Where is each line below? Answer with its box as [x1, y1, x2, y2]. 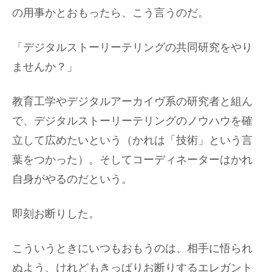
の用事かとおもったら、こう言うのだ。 [12, 6, 209, 19]
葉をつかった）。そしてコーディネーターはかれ [12, 153, 253, 166]
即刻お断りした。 [12, 208, 100, 220]
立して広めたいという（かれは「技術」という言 [12, 134, 253, 146]
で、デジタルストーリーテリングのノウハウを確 [12, 114, 253, 127]
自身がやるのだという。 [12, 172, 132, 185]
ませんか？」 [12, 60, 78, 73]
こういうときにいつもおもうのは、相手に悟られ [12, 242, 253, 255]
